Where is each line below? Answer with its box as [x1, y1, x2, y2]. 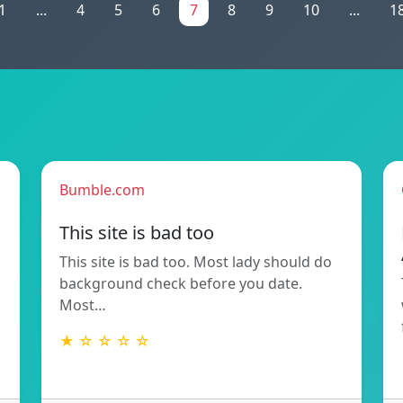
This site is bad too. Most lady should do [59, 252, 332, 273]
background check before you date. [59, 273, 302, 294]
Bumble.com [59, 180, 145, 201]
